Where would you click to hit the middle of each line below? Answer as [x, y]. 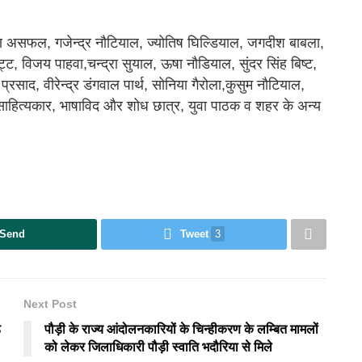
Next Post [50, 304]
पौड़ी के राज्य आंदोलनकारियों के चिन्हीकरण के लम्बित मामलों [181, 330]
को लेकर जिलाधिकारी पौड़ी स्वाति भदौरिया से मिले [158, 347]
